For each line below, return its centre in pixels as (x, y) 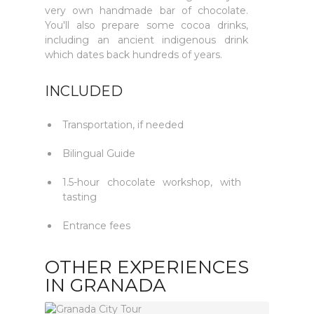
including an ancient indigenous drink (146, 40)
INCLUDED (84, 91)
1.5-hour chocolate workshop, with (152, 182)
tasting (80, 197)
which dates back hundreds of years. (134, 55)
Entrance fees (96, 226)
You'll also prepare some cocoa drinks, (146, 25)
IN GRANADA (105, 285)
